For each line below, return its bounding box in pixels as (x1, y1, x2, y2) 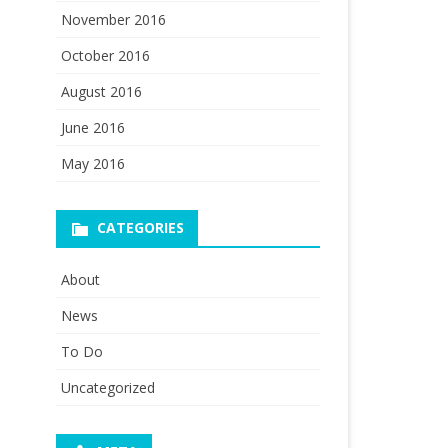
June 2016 (60, 118, 125, 137)
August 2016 (60, 82, 142, 101)
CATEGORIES (96, 218, 184, 237)
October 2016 (60, 46, 150, 65)
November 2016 (60, 10, 166, 29)
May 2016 (60, 154, 125, 173)
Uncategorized (60, 378, 155, 397)
